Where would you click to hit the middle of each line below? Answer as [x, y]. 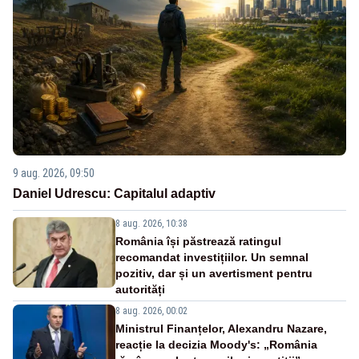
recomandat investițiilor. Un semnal [212, 258]
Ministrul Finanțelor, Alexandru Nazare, [221, 329]
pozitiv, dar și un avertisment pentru [214, 274]
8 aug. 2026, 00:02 [151, 311]
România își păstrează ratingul [198, 242]
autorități [140, 290]
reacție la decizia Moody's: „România [216, 345]
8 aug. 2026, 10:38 [151, 224]
